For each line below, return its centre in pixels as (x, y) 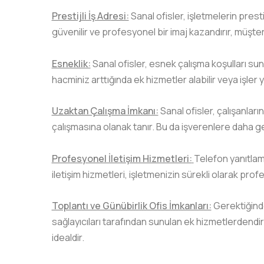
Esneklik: (71, 63)
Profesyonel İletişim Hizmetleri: (122, 158)
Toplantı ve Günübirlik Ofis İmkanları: (131, 206)
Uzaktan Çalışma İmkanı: (105, 111)
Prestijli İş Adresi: (90, 16)
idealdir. (68, 237)
